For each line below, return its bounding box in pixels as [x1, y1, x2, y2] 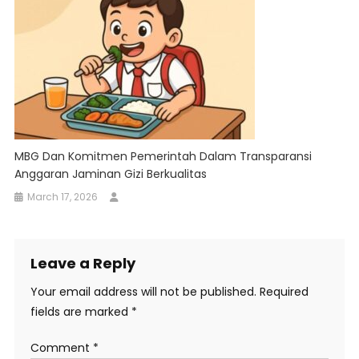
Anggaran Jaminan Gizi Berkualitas [14, 166, 208, 183]
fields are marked [30, 304, 131, 321]
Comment [30, 340, 93, 357]
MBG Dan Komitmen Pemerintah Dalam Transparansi [14, 148, 313, 165]
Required [259, 284, 309, 301]
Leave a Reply [30, 253, 135, 274]
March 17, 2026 [27, 190, 99, 204]
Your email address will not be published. [30, 284, 256, 301]
